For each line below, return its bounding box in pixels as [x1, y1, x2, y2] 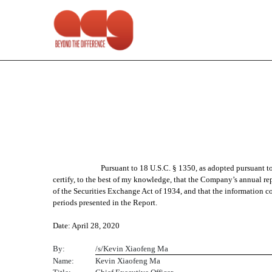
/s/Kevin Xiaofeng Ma [95, 244, 168, 254]
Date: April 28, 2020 [53, 221, 120, 231]
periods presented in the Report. [53, 198, 157, 208]
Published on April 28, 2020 [53, 124, 181, 137]
